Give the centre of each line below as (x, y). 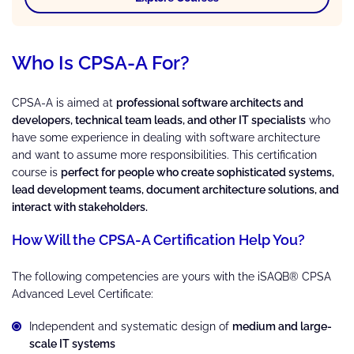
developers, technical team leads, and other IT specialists (159, 120)
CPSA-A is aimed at (64, 102)
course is (36, 172)
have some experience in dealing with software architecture (166, 137)
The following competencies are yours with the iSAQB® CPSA (171, 276)
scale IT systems (72, 343)
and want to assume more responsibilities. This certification (164, 154)
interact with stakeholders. (80, 207)
